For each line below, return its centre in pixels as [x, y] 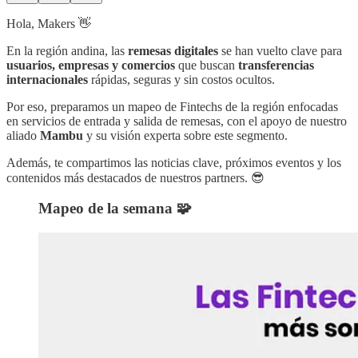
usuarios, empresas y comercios [91, 65]
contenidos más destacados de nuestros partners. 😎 [135, 177]
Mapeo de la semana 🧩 [115, 209]
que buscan [207, 65]
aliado [23, 135]
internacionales [47, 79]
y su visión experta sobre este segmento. [187, 135]
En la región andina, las [67, 50]
